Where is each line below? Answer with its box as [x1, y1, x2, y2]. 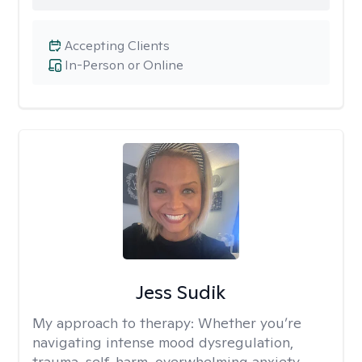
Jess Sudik [136, 280, 226, 305]
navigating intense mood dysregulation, [32, 333, 293, 351]
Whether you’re [198, 314, 301, 332]
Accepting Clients [65, 37, 170, 54]
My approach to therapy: [32, 314, 198, 332]
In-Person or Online [65, 57, 183, 74]
